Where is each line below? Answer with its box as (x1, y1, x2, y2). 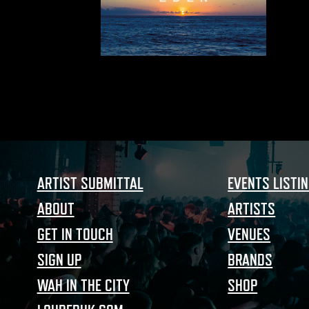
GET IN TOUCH (37, 226, 113, 243)
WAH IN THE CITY (37, 277, 130, 295)
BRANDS (228, 252, 273, 269)
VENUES (228, 226, 271, 243)
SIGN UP (37, 252, 81, 269)
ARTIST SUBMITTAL (37, 175, 143, 192)
